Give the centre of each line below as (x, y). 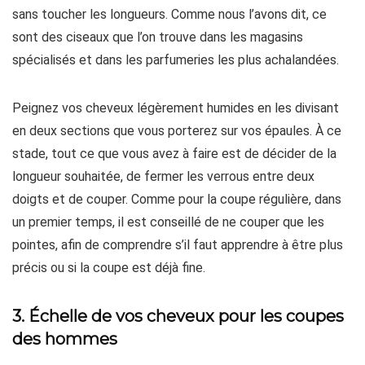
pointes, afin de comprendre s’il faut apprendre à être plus (178, 245)
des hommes (65, 339)
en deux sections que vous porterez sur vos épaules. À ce (177, 131)
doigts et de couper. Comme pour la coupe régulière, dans (177, 199)
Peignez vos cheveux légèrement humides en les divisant (176, 108)
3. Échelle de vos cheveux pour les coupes (178, 316)
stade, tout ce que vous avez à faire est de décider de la (174, 154)
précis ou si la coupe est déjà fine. (109, 268)
